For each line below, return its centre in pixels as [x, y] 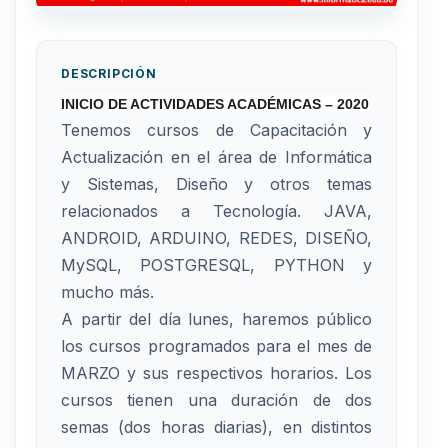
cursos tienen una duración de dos [216, 399]
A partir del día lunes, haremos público [216, 318]
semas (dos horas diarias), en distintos [216, 426]
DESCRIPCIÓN [109, 73]
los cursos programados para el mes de [216, 345]
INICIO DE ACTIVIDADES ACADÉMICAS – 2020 [215, 103]
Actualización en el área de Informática [216, 156]
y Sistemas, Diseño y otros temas [216, 183]
